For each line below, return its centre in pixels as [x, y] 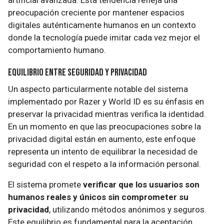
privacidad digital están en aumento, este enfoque [102, 139]
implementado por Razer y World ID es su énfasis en [106, 101]
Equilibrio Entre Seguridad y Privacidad [77, 72]
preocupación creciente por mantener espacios [96, 12]
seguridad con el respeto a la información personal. [104, 164]
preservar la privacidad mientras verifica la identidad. [107, 114]
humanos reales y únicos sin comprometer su [98, 197]
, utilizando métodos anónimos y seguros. [128, 209]
